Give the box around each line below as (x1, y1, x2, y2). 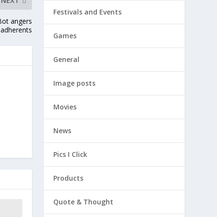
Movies (53, 102, 77, 111)
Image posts (53, 78, 96, 88)
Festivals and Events (53, 7, 122, 16)
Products (53, 173, 84, 183)
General (53, 55, 80, 64)
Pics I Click (53, 150, 88, 159)
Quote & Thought (53, 197, 114, 206)
